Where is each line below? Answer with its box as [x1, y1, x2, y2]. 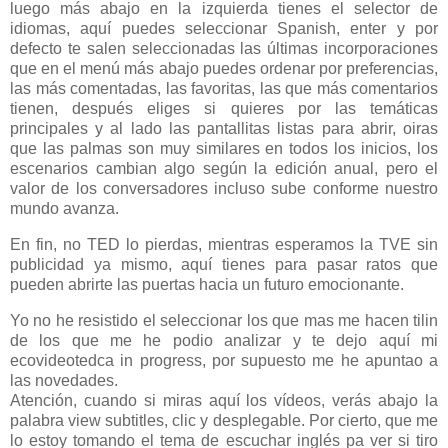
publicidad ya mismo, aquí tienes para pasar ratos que [10, 256, 438, 274]
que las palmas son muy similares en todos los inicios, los [10, 140, 438, 158]
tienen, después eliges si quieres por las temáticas [10, 100, 438, 118]
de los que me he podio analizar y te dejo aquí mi [10, 331, 438, 349]
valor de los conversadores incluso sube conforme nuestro [10, 180, 438, 198]
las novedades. [10, 371, 118, 389]
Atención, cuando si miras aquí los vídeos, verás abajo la [10, 391, 438, 409]
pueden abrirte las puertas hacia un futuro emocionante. [10, 276, 404, 294]
